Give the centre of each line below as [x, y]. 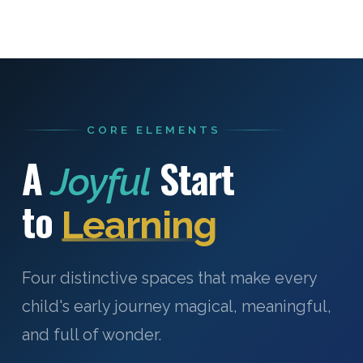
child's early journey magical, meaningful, [176, 307]
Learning [139, 225]
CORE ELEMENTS [154, 130]
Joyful [100, 182]
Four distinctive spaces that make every [169, 278]
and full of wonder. [91, 335]
